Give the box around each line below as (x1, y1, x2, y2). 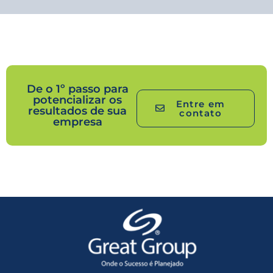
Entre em (175, 97, 225, 110)
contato (179, 107, 222, 119)
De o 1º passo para (26, 82, 129, 96)
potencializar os (33, 93, 122, 107)
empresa (52, 115, 102, 129)
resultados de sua (28, 104, 127, 118)
